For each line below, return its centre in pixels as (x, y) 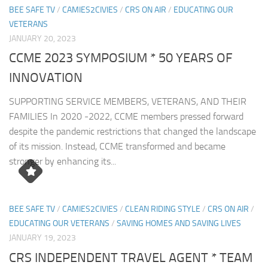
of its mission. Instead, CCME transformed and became (117, 147)
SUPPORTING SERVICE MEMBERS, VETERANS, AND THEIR (128, 102)
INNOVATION (46, 78)
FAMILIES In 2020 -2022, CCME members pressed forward (126, 117)
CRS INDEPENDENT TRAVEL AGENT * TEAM (131, 258)
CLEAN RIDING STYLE (163, 209)
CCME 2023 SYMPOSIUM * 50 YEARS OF (121, 58)
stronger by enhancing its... (63, 162)
